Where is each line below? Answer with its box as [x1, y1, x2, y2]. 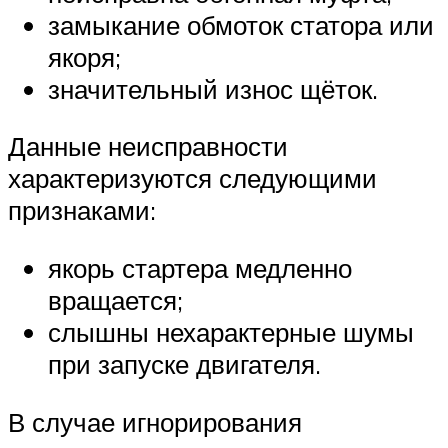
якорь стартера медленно [48, 251, 352, 284]
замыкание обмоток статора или [48, 8, 434, 41]
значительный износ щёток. [48, 72, 378, 105]
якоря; [48, 40, 121, 73]
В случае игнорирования [8, 405, 302, 438]
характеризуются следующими [8, 162, 377, 195]
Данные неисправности [8, 130, 288, 163]
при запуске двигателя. [48, 347, 321, 380]
